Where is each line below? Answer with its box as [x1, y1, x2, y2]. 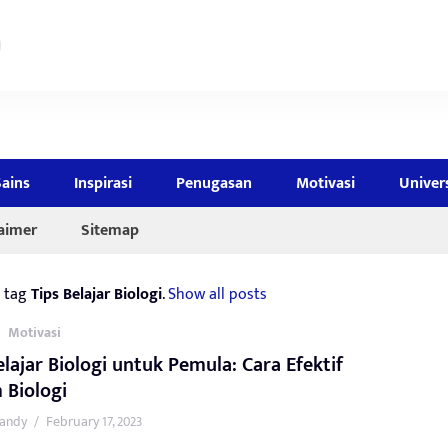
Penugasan [176, 169, 253, 196]
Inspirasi [74, 169, 133, 196]
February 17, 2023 [46, 409, 142, 433]
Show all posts [167, 280, 267, 307]
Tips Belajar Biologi [30, 280, 162, 307]
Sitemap [81, 216, 139, 243]
